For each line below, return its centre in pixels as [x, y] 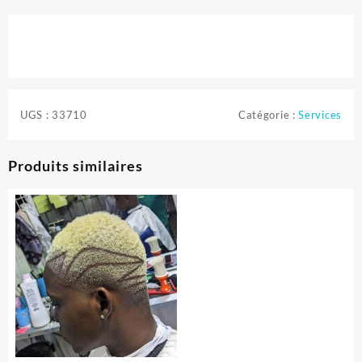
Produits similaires [76, 165]
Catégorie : [268, 114]
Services [320, 114]
